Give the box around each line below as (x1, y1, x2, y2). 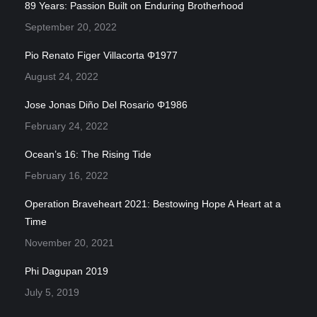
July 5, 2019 (25, 287, 79, 299)
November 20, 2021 (25, 237, 114, 249)
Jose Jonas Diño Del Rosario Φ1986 (25, 99, 188, 111)
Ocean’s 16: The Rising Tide (25, 149, 151, 161)
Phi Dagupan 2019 (25, 265, 108, 277)
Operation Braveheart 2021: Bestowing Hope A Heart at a (25, 198, 281, 210)
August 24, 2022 (25, 71, 98, 83)
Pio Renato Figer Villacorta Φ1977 (25, 50, 178, 62)
